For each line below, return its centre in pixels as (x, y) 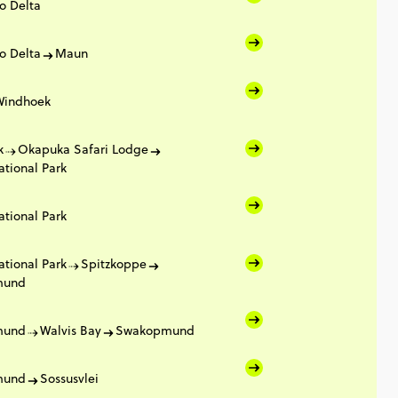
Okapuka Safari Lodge (83, 149)
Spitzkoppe (114, 264)
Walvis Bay (71, 330)
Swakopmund (155, 330)
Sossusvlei (69, 378)
